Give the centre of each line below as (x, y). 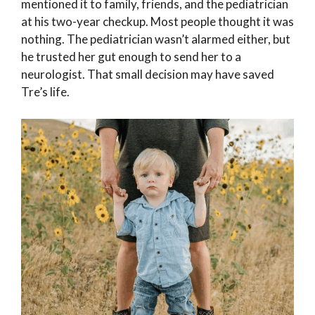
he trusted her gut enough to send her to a (131, 57)
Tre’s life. (45, 92)
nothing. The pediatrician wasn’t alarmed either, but (156, 39)
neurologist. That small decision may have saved (148, 75)
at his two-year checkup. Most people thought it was (157, 22)
